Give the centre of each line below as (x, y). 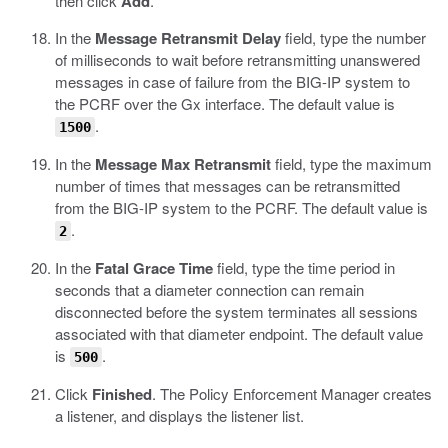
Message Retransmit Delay (188, 38)
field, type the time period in (304, 267)
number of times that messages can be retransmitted (227, 185)
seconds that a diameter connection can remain (209, 289)
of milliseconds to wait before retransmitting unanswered (237, 59)
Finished (122, 394)
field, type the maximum (351, 163)
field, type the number (353, 37)
